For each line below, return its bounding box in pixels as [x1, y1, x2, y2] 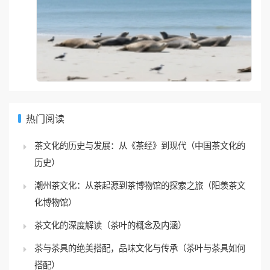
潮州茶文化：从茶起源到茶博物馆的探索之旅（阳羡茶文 [34, 160, 245, 171]
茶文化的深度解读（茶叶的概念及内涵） [34, 199, 186, 210]
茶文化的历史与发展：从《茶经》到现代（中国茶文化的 [34, 120, 245, 131]
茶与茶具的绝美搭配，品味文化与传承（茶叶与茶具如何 [34, 222, 245, 233]
